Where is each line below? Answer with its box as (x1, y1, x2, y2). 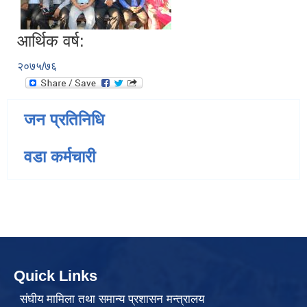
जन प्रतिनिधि (24, 110, 104, 130)
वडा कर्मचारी (24, 147, 95, 167)
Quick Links (14, 267, 97, 285)
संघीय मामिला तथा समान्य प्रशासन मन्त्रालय (19, 292, 204, 306)
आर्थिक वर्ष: (17, 32, 84, 51)
